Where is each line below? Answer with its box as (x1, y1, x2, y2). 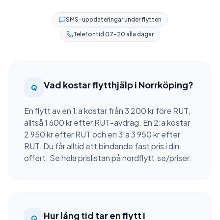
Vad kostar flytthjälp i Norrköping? (44, 79, 193, 90)
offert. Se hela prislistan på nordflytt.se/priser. (24, 153, 192, 163)
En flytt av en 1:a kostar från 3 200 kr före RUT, (24, 106, 190, 116)
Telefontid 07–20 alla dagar (73, 30, 154, 38)
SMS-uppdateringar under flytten (65, 16, 162, 23)
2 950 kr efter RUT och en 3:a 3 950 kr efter (24, 129, 180, 139)
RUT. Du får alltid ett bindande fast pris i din (24, 141, 179, 151)
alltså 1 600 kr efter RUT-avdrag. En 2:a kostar (24, 117, 190, 128)
